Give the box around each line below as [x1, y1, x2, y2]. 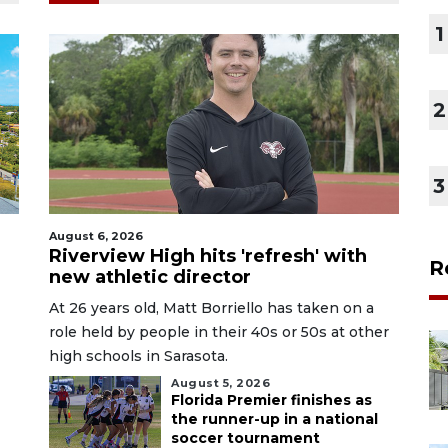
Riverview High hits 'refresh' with [49, 244, 367, 267]
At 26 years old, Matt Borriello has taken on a [49, 298, 374, 317]
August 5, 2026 [171, 375, 270, 390]
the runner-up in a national [171, 409, 378, 428]
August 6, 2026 [49, 228, 143, 243]
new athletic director [49, 265, 251, 288]
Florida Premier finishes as [171, 390, 372, 409]
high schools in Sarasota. [49, 346, 228, 365]
